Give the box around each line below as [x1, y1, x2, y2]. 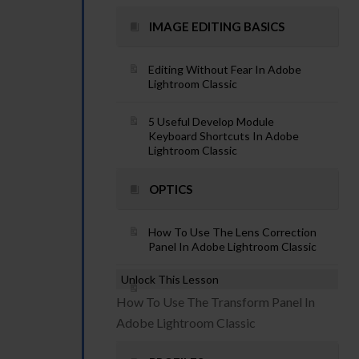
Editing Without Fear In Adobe [148, 63, 301, 76]
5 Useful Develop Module [148, 115, 274, 128]
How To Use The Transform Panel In [116, 294, 315, 309]
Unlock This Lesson [121, 272, 219, 286]
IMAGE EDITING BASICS [149, 19, 284, 34]
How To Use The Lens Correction [148, 225, 317, 239]
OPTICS [149, 182, 192, 196]
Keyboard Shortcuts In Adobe [148, 129, 299, 143]
